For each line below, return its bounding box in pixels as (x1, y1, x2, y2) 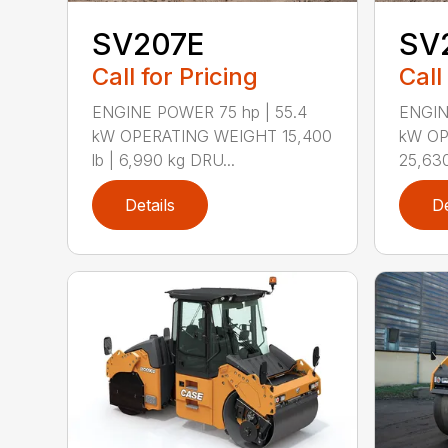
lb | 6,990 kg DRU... (92, 150, 236, 171)
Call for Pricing (92, 62, 259, 92)
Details (125, 195, 176, 216)
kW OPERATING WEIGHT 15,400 (92, 126, 333, 147)
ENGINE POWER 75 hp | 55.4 (92, 102, 308, 123)
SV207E (92, 26, 205, 63)
